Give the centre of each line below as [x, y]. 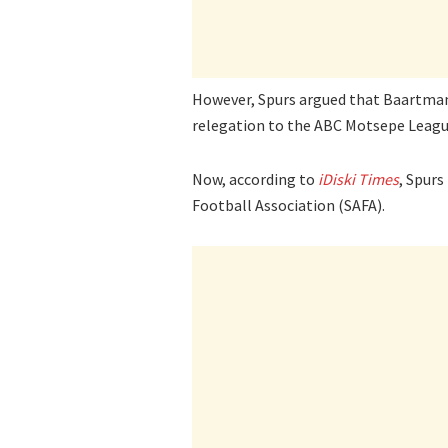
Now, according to [255, 178]
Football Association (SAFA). [288, 204]
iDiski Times [358, 178]
